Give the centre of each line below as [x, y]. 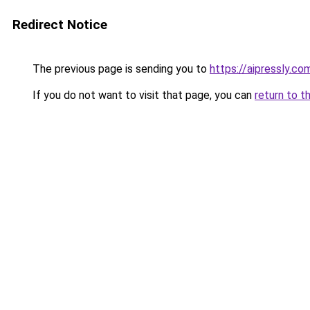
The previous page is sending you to [120, 69]
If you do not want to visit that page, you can [142, 95]
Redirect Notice [60, 25]
